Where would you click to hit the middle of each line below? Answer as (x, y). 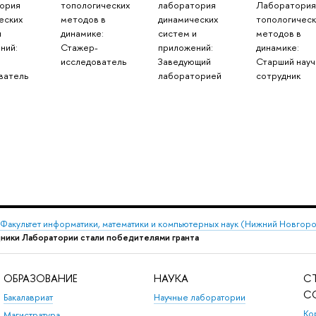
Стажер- (79, 48)
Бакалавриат (28, 298)
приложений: (186, 48)
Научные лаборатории (199, 298)
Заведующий (185, 62)
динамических (188, 19)
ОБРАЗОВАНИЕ (40, 278)
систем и (178, 34)
